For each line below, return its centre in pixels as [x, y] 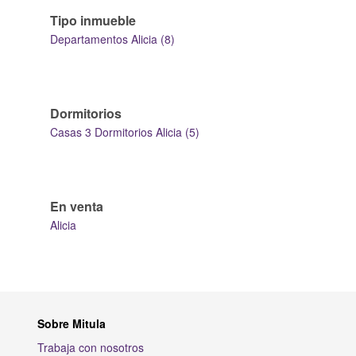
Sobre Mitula [72, 323]
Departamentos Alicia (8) [112, 39]
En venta [77, 206]
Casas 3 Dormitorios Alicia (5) [125, 132]
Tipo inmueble [93, 20]
